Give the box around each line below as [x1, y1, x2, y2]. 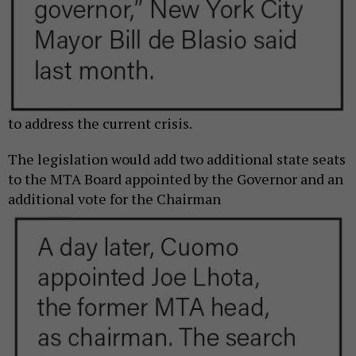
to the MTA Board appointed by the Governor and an [8, 169, 343, 189]
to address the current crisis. [8, 114, 192, 133]
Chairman [157, 189, 221, 209]
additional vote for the [8, 189, 157, 209]
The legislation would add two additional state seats [8, 149, 346, 169]
